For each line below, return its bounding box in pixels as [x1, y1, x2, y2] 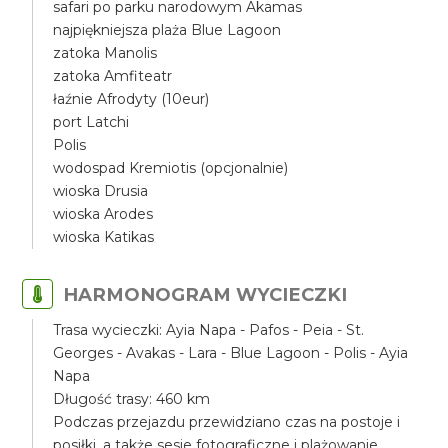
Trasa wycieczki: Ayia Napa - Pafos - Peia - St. [53, 321, 365, 339]
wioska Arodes [53, 205, 154, 223]
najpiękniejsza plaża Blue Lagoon [53, 21, 282, 39]
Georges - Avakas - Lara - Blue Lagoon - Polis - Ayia [53, 344, 409, 362]
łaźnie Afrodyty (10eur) [53, 90, 210, 108]
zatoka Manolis [53, 44, 158, 62]
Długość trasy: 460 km [53, 390, 211, 408]
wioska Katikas [53, 228, 155, 246]
